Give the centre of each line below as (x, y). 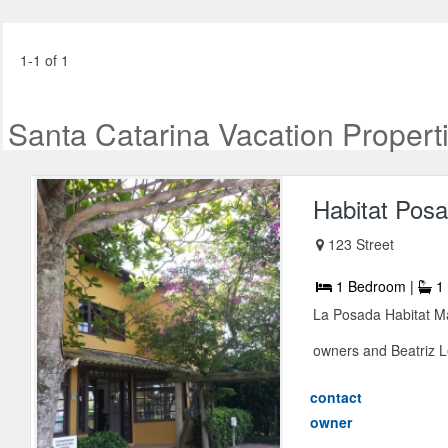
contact (336, 397)
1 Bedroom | (375, 286)
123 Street (361, 244)
